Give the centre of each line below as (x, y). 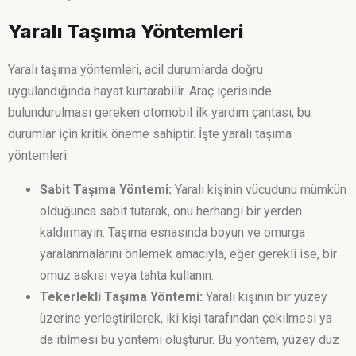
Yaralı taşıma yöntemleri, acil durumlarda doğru (135, 70)
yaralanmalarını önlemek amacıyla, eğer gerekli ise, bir (188, 254)
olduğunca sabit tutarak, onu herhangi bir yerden (171, 211)
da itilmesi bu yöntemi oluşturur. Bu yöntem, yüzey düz (190, 340)
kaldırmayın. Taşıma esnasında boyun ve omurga (172, 233)
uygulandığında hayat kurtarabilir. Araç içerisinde (140, 91)
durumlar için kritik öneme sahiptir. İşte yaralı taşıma (150, 134)
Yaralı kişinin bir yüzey (265, 297)
